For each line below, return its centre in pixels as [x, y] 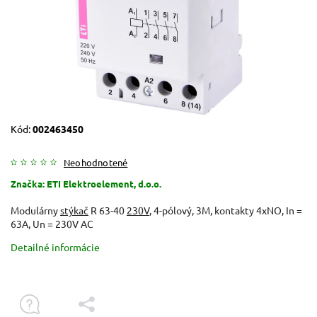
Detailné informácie [55, 247]
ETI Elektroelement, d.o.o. [104, 183]
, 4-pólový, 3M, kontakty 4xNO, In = [226, 210]
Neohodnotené [96, 162]
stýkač [74, 210]
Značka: [29, 183]
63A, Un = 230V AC [52, 223]
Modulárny [35, 210]
